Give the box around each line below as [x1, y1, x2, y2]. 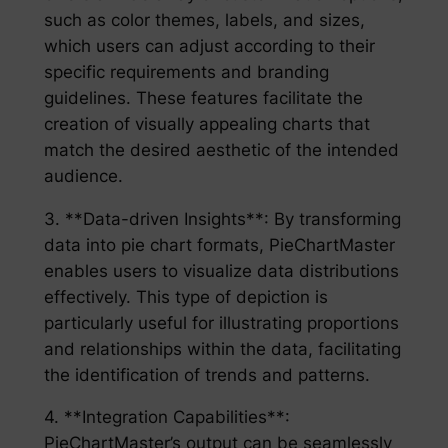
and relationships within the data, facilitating [43, 338, 401, 359]
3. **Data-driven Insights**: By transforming [43, 208, 401, 229]
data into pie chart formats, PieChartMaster [43, 234, 395, 255]
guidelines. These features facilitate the [43, 87, 363, 108]
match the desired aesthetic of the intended [43, 139, 399, 160]
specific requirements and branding [43, 61, 329, 82]
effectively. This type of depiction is [43, 286, 328, 307]
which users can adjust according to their [43, 35, 375, 56]
